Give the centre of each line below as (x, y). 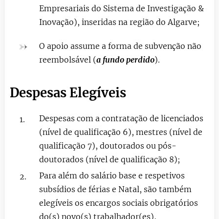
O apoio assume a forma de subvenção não (120, 46)
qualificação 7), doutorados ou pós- (108, 145)
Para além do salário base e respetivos (112, 175)
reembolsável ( (68, 59)
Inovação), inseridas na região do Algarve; (120, 22)
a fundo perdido (125, 59)
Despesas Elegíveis (68, 93)
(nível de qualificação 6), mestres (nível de (121, 132)
